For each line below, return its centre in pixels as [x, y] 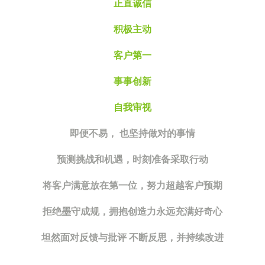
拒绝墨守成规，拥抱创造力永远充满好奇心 [132, 212]
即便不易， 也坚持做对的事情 [132, 134]
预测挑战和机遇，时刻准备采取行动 [132, 160]
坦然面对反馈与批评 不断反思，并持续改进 [132, 238]
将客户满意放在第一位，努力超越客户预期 [132, 186]
